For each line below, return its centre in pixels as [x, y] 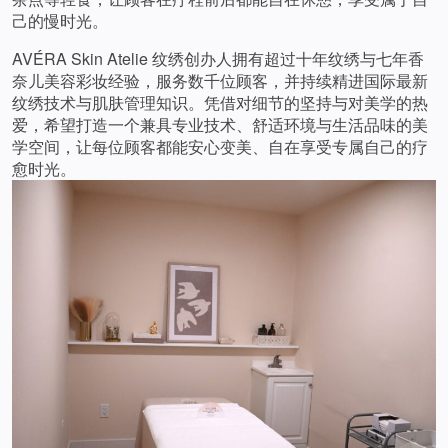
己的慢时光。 [60, 21]
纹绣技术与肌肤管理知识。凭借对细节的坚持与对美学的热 [220, 103]
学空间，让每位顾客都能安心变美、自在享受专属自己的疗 [220, 147]
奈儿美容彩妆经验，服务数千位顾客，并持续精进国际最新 [220, 81]
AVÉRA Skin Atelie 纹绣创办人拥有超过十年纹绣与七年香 [218, 59]
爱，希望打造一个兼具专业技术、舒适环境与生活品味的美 [220, 125]
